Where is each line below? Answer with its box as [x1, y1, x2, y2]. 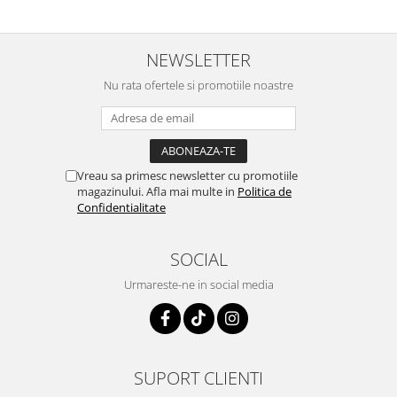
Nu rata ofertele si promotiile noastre [104, 77, 293, 93]
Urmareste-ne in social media [123, 276, 274, 292]
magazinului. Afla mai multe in [77, 183, 237, 199]
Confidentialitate [77, 199, 166, 215]
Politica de [237, 183, 292, 199]
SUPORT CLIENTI [134, 365, 263, 390]
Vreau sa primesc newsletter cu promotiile [77, 167, 298, 183]
